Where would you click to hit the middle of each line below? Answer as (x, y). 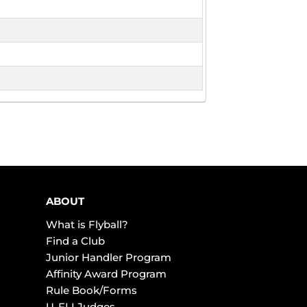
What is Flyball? (87, 225)
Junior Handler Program (108, 258)
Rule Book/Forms (91, 291)
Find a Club (75, 241)
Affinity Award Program (106, 274)
